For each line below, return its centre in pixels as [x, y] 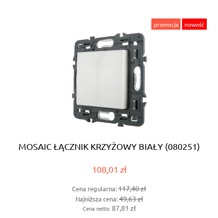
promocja [166, 24]
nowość [195, 24]
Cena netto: [97, 208]
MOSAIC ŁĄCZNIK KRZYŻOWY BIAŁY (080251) [109, 146]
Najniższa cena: [97, 199]
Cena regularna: [95, 188]
